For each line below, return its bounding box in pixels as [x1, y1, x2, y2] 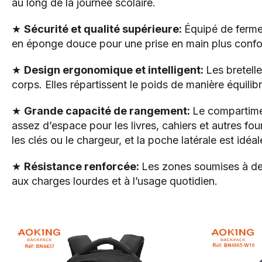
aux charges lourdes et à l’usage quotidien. [12, 175, 218, 188]
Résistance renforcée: [24, 160, 142, 173]
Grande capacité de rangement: [24, 105, 192, 118]
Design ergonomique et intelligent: [24, 64, 206, 77]
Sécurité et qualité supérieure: [24, 23, 184, 36]
